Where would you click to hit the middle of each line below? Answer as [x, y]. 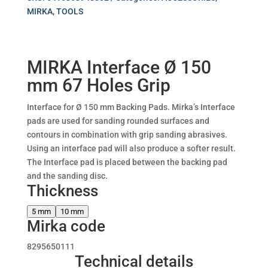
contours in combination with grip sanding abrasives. [127, 135]
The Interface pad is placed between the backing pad [127, 162]
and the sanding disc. [67, 176]
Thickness [62, 191]
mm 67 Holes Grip [98, 86]
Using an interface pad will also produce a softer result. [131, 149]
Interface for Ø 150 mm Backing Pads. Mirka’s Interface [131, 107]
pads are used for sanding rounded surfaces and [118, 121]
